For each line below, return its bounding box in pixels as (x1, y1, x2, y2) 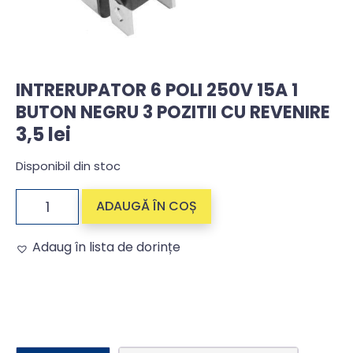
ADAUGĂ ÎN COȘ (96, 196, 197, 215)
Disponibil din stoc (16, 158, 121, 175)
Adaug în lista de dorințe (32, 237, 180, 256)
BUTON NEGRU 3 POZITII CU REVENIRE (16, 100, 330, 124)
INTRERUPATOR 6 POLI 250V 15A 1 (16, 78, 298, 102)
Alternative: (16, 260, 87, 279)
